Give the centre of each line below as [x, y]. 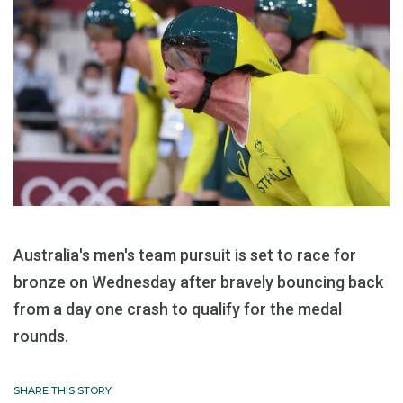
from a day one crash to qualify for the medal [178, 309]
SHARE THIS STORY [63, 391]
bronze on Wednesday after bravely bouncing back [198, 282]
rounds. [41, 336]
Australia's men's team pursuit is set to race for [185, 255]
